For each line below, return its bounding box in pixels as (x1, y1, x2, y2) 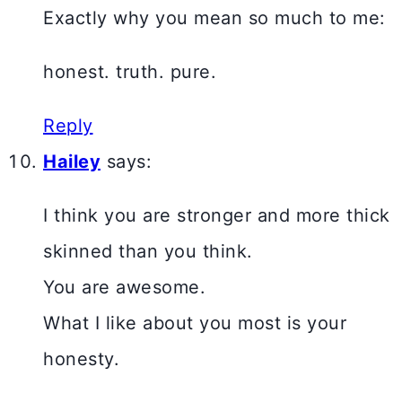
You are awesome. (43, 276, 205, 299)
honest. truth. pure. (43, 61, 216, 83)
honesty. (43, 348, 119, 371)
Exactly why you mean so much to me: (43, 7, 386, 30)
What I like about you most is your (43, 312, 346, 335)
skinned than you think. (43, 240, 253, 263)
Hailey (43, 151, 100, 173)
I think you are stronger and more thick (43, 205, 390, 227)
